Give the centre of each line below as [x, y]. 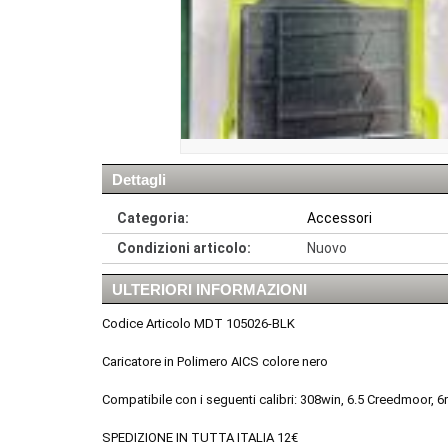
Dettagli [139, 180]
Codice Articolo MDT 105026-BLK [198, 324]
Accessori [339, 218]
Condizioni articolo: [184, 248]
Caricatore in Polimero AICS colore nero [215, 362]
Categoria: [153, 218]
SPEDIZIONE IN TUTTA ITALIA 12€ [200, 438]
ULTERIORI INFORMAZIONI [209, 290]
